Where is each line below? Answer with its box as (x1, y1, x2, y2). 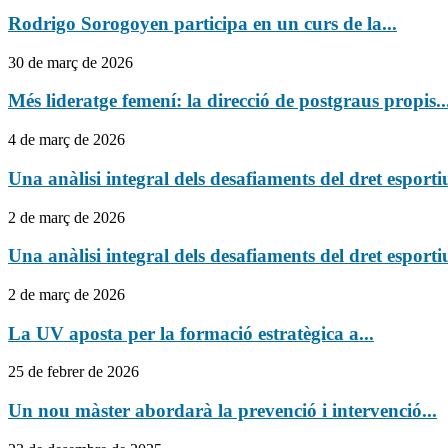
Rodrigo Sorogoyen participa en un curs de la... (8, 12, 397, 34)
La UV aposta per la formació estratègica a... (8, 322, 374, 344)
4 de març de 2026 (8, 131, 125, 149)
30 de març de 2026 (8, 53, 133, 71)
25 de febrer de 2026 (8, 363, 139, 381)
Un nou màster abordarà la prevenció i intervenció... (8, 400, 437, 422)
